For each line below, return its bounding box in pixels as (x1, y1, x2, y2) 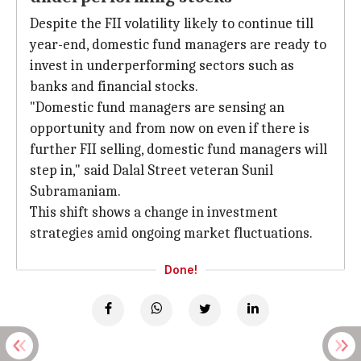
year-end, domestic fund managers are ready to (30, 36, 326, 53)
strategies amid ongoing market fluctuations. (30, 225, 313, 242)
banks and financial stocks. (30, 78, 198, 95)
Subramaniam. (30, 183, 121, 200)
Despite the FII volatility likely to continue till (30, 15, 313, 32)
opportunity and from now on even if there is (30, 120, 309, 137)
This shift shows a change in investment (30, 204, 278, 221)
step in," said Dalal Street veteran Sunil (30, 162, 273, 179)
